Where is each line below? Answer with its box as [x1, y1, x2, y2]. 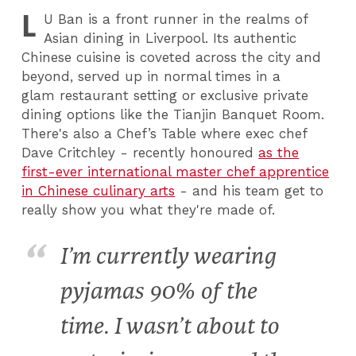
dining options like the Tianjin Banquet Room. [21, 106, 325, 123]
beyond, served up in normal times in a [21, 68, 281, 85]
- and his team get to [175, 183, 324, 199]
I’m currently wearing [60, 241, 277, 271]
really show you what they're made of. [21, 202, 276, 219]
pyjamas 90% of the [60, 276, 257, 306]
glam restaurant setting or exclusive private [21, 87, 309, 104]
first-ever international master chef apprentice [21, 164, 330, 180]
